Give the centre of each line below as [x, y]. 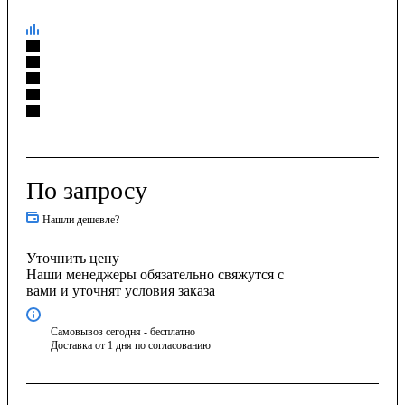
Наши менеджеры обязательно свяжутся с [155, 274]
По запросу [87, 190]
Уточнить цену [73, 258]
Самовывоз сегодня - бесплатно [123, 331]
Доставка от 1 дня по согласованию [132, 345]
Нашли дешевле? [81, 219]
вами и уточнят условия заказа [121, 290]
